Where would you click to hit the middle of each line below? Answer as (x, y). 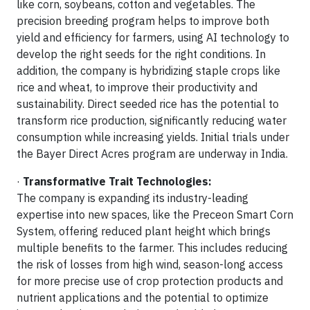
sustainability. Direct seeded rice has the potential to (148, 103)
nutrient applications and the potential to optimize (143, 297)
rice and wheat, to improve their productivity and (137, 87)
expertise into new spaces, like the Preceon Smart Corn (155, 214)
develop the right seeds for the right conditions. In (141, 54)
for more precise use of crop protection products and (150, 281)
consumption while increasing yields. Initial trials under (153, 137)
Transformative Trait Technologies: (117, 181)
